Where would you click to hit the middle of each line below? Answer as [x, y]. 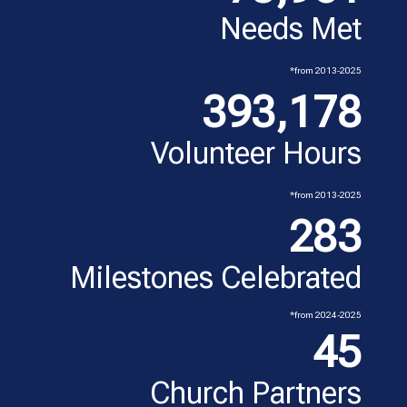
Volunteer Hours [256, 154]
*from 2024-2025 [326, 315]
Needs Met [291, 29]
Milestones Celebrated [216, 278]
